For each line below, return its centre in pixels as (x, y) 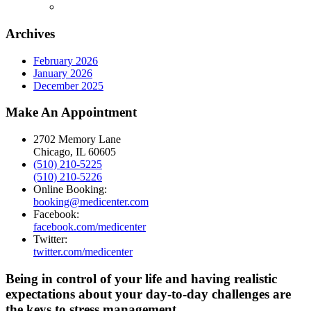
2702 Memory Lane (77, 140)
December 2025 (68, 85)
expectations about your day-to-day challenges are (148, 294)
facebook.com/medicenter (90, 227)
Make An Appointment (71, 112)
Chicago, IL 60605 (75, 152)
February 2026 (66, 60)
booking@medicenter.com (91, 202)
